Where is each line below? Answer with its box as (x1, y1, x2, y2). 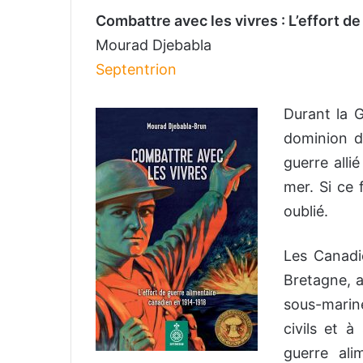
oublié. (283, 203, 328, 220)
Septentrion (96, 61, 177, 79)
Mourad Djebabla (96, 36, 211, 54)
